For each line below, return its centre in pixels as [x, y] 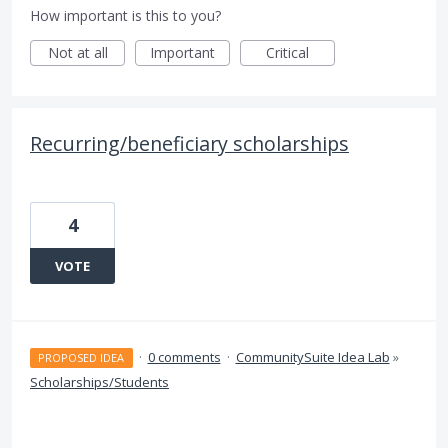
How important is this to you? [125, 16]
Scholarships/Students [99, 382]
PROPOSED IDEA [81, 358]
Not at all [77, 53]
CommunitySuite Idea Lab [312, 357]
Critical [287, 53]
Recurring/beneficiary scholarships [189, 144]
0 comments [184, 357]
